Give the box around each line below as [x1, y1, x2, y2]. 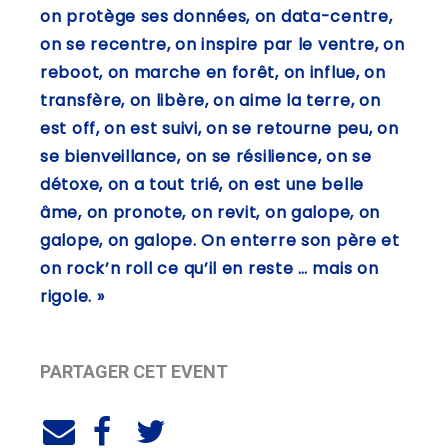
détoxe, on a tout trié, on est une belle [40, 172, 365, 196]
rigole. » [40, 284, 109, 308]
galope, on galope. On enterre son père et [40, 228, 400, 252]
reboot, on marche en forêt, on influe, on [40, 60, 386, 84]
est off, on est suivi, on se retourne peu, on [40, 116, 399, 140]
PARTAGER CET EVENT [40, 360, 228, 382]
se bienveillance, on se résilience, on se [40, 144, 372, 168]
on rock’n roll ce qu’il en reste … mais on [40, 256, 379, 280]
